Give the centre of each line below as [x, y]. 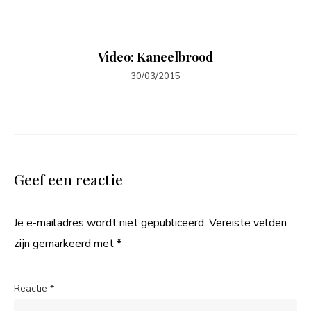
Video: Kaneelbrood [155, 57]
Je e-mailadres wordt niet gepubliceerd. [110, 223]
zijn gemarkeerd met [65, 244]
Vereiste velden [248, 223]
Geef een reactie [68, 179]
